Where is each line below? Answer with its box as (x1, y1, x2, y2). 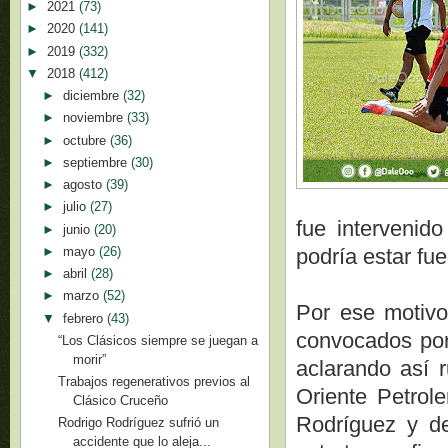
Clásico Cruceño (73, 393, 169, 408)
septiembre (62, 154, 131, 170)
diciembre (62, 88, 123, 103)
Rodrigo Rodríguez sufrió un (58, 415, 220, 431)
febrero (62, 310, 107, 326)
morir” (73, 351, 107, 367)
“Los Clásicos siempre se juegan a (58, 332, 259, 348)
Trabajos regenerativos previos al (58, 374, 251, 389)
